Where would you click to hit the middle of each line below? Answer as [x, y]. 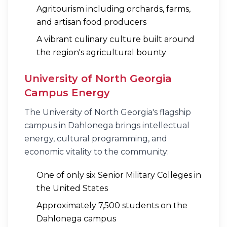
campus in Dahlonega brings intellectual [107, 125]
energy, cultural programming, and [96, 139]
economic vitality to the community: [97, 152]
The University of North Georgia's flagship [108, 112]
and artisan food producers [91, 22]
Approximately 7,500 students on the [112, 205]
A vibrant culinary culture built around [116, 39]
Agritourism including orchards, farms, [113, 9]
